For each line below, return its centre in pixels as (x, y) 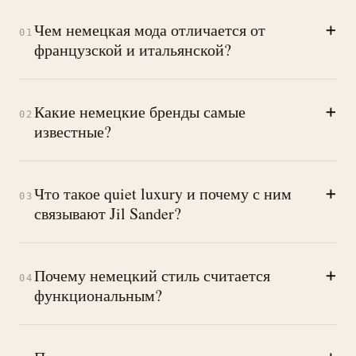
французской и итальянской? (132, 49)
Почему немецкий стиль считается (152, 275)
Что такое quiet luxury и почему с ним (163, 193)
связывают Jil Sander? (107, 213)
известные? (72, 131)
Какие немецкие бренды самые (139, 111)
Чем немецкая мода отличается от (149, 29)
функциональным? (98, 295)
